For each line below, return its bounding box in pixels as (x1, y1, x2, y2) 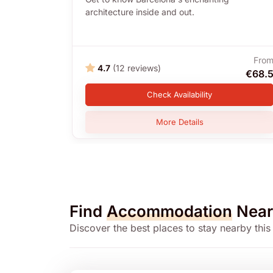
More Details (155, 117, 204, 127)
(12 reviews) (113, 62, 161, 73)
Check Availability (147, 90, 213, 100)
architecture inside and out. (85, 7, 194, 18)
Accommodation (107, 202, 232, 221)
